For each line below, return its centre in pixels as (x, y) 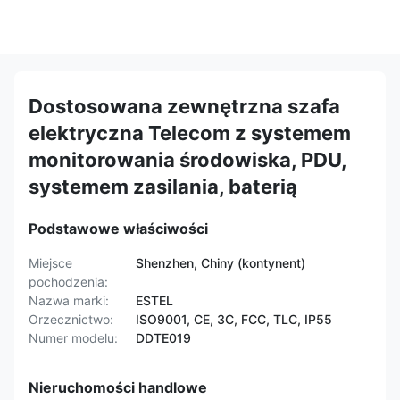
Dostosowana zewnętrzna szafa (184, 106)
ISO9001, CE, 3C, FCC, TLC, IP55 (234, 319)
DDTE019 (163, 338)
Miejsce (50, 263)
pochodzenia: (68, 282)
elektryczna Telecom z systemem (190, 133)
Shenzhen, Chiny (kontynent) (221, 263)
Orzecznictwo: (71, 319)
